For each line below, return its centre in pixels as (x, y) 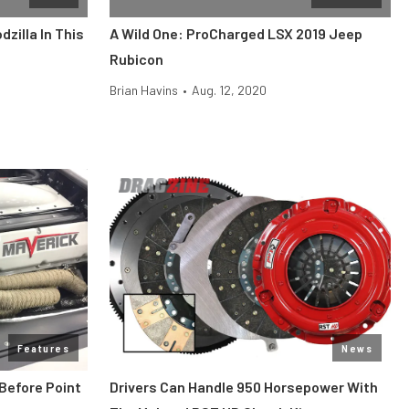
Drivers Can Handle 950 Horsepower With (244, 387)
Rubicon (136, 59)
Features (43, 348)
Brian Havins (144, 90)
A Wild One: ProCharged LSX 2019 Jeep (236, 33)
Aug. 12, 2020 (229, 90)
